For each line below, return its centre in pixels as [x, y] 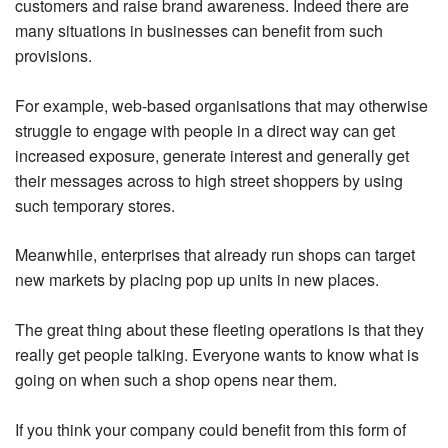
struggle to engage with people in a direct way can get [205, 130]
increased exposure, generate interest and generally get [212, 155]
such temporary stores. [95, 205]
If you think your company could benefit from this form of [211, 429]
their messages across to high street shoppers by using [209, 180]
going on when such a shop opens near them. [176, 380]
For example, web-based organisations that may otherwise [222, 105]
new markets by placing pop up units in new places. [197, 280]
